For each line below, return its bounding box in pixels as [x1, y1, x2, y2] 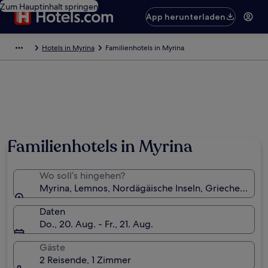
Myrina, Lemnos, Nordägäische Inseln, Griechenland [39, 182, 264, 194]
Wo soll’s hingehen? [39, 169, 125, 182]
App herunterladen [146, 11, 226, 22]
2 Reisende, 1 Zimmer [39, 254, 131, 266]
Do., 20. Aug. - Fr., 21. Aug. [39, 218, 153, 230]
